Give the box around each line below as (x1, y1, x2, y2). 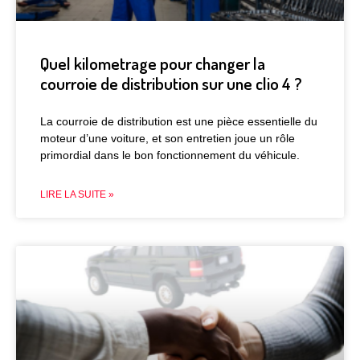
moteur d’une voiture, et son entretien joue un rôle (40, 131, 295, 145)
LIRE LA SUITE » (40, 188, 114, 200)
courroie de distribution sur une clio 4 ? (40, 72, 302, 94)
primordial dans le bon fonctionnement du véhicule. (40, 148, 300, 162)
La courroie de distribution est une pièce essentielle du (40, 114, 317, 128)
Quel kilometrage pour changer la (40, 51, 265, 74)
